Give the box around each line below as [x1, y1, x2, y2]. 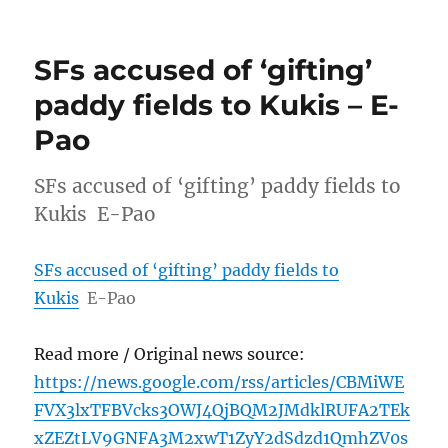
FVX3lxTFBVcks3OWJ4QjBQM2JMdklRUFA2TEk [34, 399, 411, 420]
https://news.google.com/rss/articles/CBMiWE [34, 371, 405, 392]
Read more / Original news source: [34, 343, 306, 364]
